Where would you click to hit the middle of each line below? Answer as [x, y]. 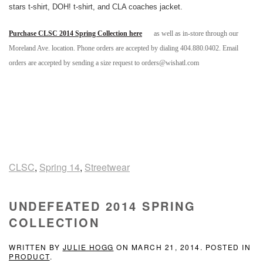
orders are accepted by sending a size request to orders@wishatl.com [104, 63]
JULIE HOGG [88, 247]
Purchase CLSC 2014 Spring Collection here [75, 33]
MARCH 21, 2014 [166, 247]
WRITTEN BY [36, 247]
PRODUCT [29, 256]
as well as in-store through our [196, 33]
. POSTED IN [225, 247]
